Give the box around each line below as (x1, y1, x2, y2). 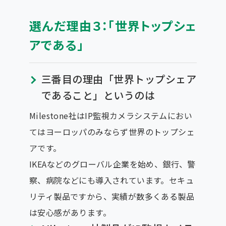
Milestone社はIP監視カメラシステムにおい (29, 109, 192, 122)
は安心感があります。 (29, 206, 111, 218)
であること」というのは (41, 87, 155, 102)
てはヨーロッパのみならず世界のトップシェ (29, 125, 195, 138)
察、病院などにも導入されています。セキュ (29, 174, 194, 186)
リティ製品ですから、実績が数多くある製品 (29, 190, 194, 202)
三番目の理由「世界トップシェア (41, 71, 197, 86)
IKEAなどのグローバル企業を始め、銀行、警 (29, 157, 196, 170)
